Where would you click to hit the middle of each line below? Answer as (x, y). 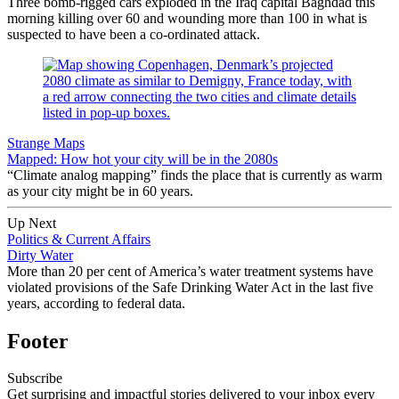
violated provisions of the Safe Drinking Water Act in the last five (190, 287)
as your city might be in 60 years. (100, 191)
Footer (38, 341)
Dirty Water (40, 255)
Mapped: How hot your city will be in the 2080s (142, 159)
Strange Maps (46, 142)
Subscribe (35, 379)
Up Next (32, 223)
